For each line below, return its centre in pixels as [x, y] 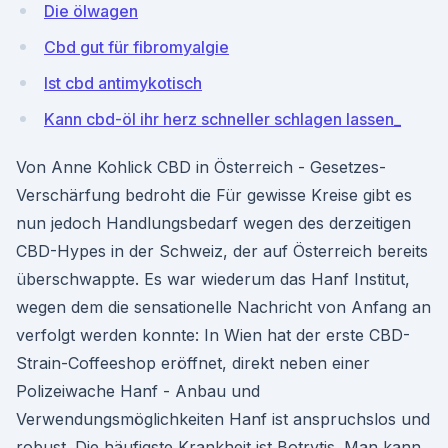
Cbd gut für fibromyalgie [136, 47]
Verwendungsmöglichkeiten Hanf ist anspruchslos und [223, 419]
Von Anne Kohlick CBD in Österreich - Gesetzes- [201, 167]
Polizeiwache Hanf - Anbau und [138, 391]
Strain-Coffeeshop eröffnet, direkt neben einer [193, 363]
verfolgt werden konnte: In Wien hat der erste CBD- [213, 335]
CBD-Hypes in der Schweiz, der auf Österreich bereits [222, 251]
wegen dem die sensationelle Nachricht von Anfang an [223, 307]
